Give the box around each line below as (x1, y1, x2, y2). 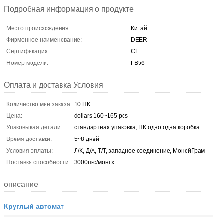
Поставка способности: (6, 158, 70, 166)
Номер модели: (6, 59, 48, 66)
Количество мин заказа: (6, 100, 72, 108)
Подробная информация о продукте (4, 4, 134, 13)
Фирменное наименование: (6, 36, 82, 43)
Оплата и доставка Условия (4, 80, 103, 89)
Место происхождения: (6, 24, 70, 31)
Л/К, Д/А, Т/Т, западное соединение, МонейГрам (74, 147, 205, 154)
